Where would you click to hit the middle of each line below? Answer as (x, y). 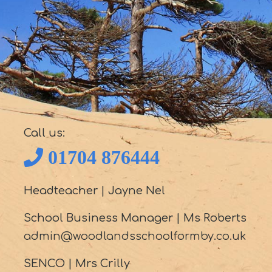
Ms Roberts (215, 218)
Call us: (44, 133)
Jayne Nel (136, 191)
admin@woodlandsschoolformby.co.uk (134, 236)
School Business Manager (98, 218)
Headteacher (60, 191)
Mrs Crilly (102, 263)
